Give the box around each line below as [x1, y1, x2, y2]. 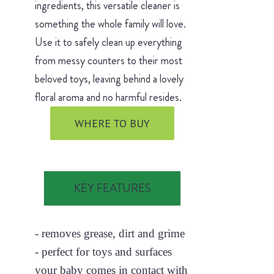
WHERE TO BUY [75, 116, 150, 131]
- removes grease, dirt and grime [34, 227, 185, 240]
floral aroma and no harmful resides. [34, 89, 184, 106]
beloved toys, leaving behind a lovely [34, 71, 183, 87]
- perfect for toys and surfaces [34, 245, 172, 259]
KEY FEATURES [73, 180, 151, 197]
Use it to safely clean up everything [34, 34, 182, 51]
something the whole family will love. [34, 16, 186, 32]
